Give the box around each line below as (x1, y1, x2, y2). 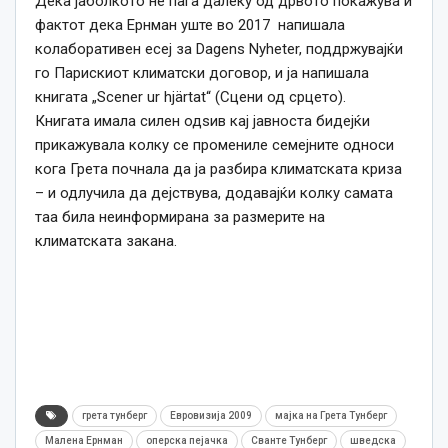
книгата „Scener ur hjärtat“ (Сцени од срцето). (35, 88, 346, 107)
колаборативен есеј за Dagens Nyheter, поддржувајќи (35, 40, 403, 59)
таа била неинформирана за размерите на (35, 208, 325, 227)
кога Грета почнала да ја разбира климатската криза (35, 160, 402, 179)
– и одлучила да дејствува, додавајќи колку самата (35, 184, 393, 203)
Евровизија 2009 (170, 410, 252, 422)
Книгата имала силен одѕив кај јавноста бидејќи (35, 112, 370, 131)
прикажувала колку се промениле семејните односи (35, 136, 394, 155)
